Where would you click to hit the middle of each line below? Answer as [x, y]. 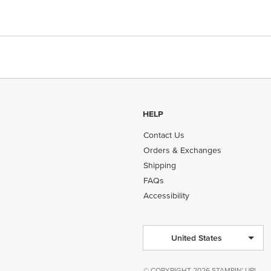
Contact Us [164, 135]
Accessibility [167, 195]
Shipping [160, 165]
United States [197, 237]
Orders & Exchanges [183, 150]
